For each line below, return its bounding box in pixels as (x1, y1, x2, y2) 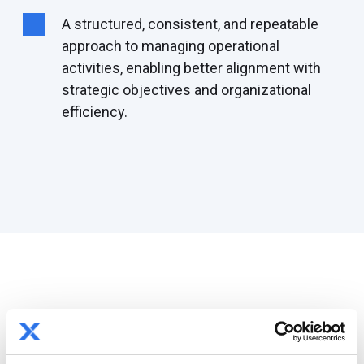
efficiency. (62, 102, 128, 120)
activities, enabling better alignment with (62, 58, 321, 76)
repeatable (250, 15, 318, 32)
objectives (123, 80, 191, 98)
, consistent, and (142, 15, 250, 32)
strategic (62, 80, 123, 98)
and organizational (191, 80, 311, 98)
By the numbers (80, 323, 284, 353)
